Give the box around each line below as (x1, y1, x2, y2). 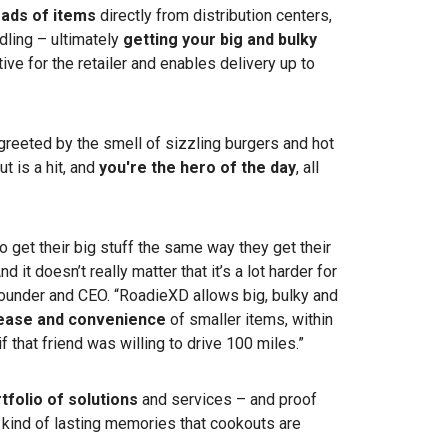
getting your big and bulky (123, 30, 317, 50)
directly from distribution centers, (96, 6, 332, 26)
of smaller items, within (166, 310, 333, 330)
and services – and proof (138, 390, 317, 410)
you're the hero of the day (99, 158, 296, 178)
